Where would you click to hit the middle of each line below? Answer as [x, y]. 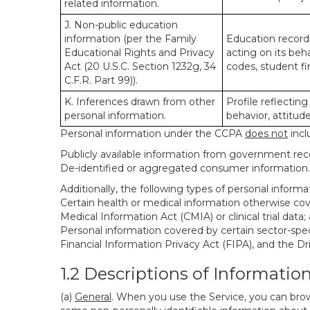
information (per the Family [130, 39]
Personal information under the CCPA [153, 134]
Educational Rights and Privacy [139, 53]
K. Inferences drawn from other [140, 102]
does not [266, 134]
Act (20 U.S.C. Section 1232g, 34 [140, 66]
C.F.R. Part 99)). [101, 80]
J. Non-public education [121, 25]
